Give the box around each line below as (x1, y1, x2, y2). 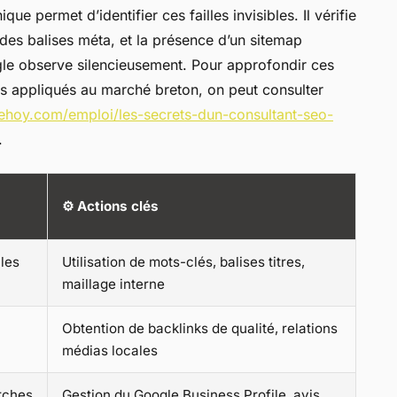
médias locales (62, 342, 158, 360)
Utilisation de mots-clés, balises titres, (62, 253, 305, 271)
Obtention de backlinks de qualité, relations (62, 320, 338, 338)
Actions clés (77, 198, 159, 215)
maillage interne (62, 276, 165, 293)
